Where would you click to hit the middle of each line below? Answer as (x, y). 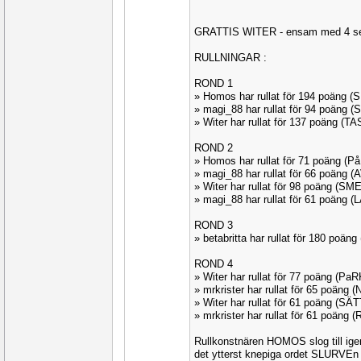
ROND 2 (214, 148)
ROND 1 (214, 83)
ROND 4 (214, 264)
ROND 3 (214, 225)
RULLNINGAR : (230, 58)
